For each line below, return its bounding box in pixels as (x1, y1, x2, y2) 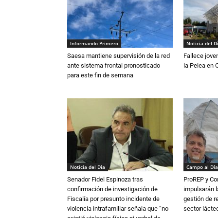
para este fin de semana (67, 72, 133, 79)
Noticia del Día (70, 163, 105, 171)
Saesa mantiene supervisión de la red (67, 52, 170, 60)
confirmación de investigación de (67, 185, 158, 193)
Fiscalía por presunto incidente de (67, 195, 160, 203)
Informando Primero (70, 40, 118, 47)
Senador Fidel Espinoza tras (67, 176, 143, 183)
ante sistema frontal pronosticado (67, 62, 160, 70)
